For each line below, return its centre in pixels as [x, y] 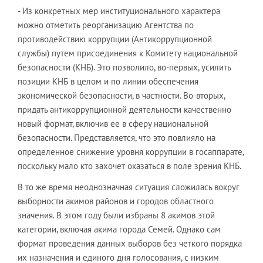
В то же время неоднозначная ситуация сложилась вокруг [129, 187]
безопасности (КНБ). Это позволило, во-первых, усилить [124, 67]
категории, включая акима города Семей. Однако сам [119, 229]
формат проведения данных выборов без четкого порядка [130, 243]
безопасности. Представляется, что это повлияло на [117, 138]
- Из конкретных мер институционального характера [119, 11]
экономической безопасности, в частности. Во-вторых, [121, 95]
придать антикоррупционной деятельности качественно [124, 109]
